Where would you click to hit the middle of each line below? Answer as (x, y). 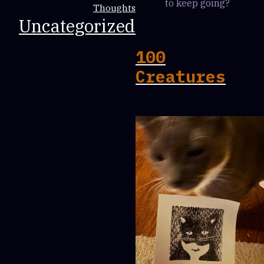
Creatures (181, 76)
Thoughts (114, 8)
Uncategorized (77, 26)
